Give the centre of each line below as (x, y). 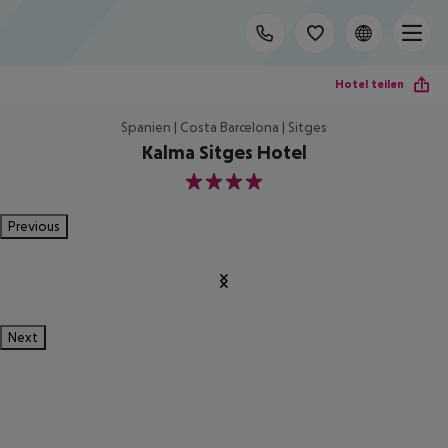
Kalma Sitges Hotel (224, 152)
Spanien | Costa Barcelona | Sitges (224, 127)
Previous (34, 226)
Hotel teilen (369, 83)
